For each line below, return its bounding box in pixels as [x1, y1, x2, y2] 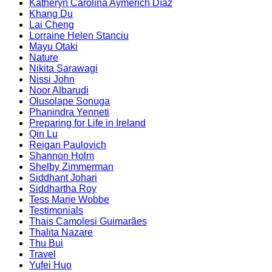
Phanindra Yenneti [29, 107, 109, 118]
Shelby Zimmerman [29, 161, 114, 172]
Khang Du [29, 8, 73, 19]
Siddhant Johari [29, 172, 97, 183]
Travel [29, 249, 56, 260]
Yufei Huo [29, 260, 72, 271]
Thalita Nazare [29, 227, 93, 238]
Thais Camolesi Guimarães [29, 216, 147, 227]
